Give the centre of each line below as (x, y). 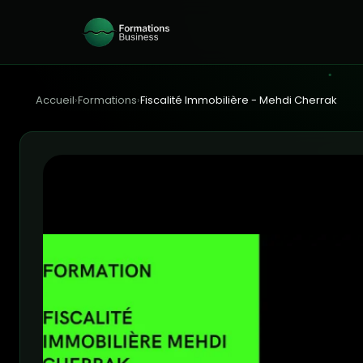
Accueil (55, 100)
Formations (107, 100)
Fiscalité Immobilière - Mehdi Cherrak (239, 100)
